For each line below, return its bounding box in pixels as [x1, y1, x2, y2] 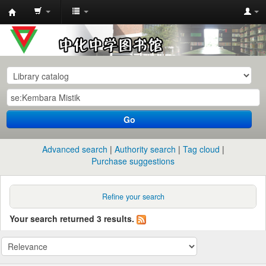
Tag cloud [182, 142, 220, 155]
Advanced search [42, 142, 107, 155]
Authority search [114, 142, 176, 155]
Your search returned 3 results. [9, 212, 134, 224]
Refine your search [102, 191, 164, 202]
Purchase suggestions [91, 154, 175, 167]
